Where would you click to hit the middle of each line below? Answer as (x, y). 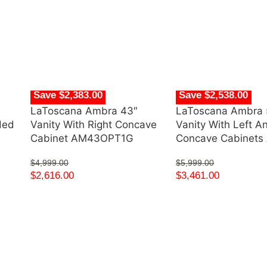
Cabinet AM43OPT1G (82, 139)
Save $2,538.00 (214, 95)
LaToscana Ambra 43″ (84, 111)
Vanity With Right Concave (93, 125)
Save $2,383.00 (68, 95)
